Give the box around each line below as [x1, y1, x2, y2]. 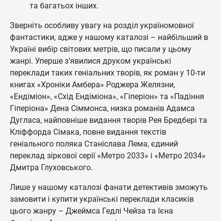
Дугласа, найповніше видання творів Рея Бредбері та [10, 115, 207, 125]
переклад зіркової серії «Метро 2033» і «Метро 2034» [10, 151, 206, 160]
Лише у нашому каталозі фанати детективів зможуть [10, 183, 208, 192]
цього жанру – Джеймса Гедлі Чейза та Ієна [10, 206, 173, 216]
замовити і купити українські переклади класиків [10, 194, 194, 204]
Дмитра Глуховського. [10, 163, 93, 172]
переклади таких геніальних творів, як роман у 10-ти [10, 68, 205, 77]
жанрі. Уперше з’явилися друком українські [10, 56, 171, 66]
